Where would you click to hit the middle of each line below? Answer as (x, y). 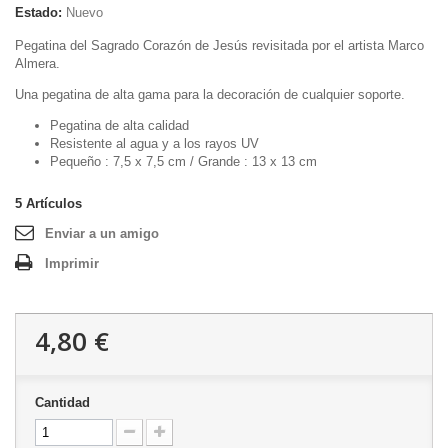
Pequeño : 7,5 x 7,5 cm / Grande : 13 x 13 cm (183, 161)
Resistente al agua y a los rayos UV (154, 143)
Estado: (38, 12)
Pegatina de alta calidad (119, 125)
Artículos (54, 203)
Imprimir (72, 263)
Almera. (37, 63)
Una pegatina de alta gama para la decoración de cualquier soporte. (210, 94)
